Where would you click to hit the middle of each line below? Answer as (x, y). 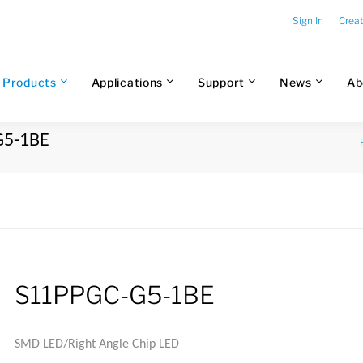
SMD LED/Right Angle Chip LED (97, 344)
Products (30, 82)
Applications (127, 82)
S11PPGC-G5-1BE (115, 295)
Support (221, 82)
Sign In (308, 20)
